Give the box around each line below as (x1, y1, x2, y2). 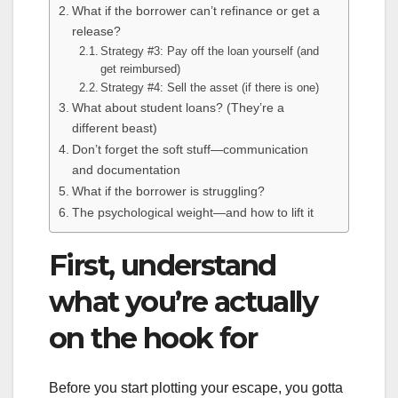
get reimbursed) (100, 62, 181, 76)
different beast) (71, 121, 157, 136)
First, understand (49, 248, 276, 283)
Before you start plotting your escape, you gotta (49, 380, 343, 396)
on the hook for (49, 321, 257, 356)
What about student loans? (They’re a (71, 100, 284, 115)
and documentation (71, 163, 180, 178)
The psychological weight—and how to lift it (71, 205, 314, 220)
